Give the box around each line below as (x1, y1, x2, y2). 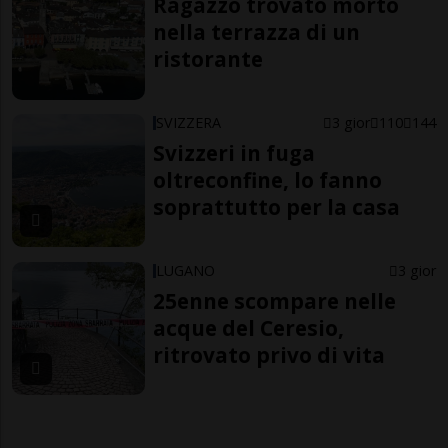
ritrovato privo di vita (153, 340, 386, 369)
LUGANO (156, 260, 216, 280)
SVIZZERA (156, 113, 222, 132)
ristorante (153, 45, 264, 74)
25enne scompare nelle (153, 286, 397, 315)
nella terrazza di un (153, 18, 361, 47)
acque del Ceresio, (153, 313, 345, 342)
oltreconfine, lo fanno (153, 166, 383, 194)
